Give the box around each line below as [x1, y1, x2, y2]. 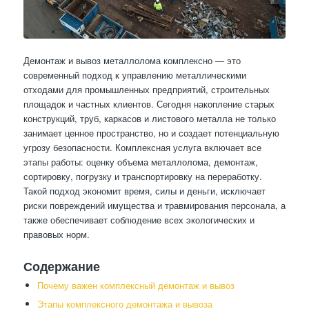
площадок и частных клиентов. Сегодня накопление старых [23, 97, 275, 110]
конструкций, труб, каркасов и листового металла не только [23, 111, 276, 125]
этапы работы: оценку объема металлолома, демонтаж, [23, 154, 258, 168]
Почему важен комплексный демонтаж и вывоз [37, 278, 235, 292]
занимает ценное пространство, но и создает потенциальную [23, 126, 279, 139]
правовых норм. [23, 227, 90, 241]
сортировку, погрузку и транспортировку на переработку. [23, 169, 262, 183]
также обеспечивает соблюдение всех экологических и [23, 212, 255, 226]
